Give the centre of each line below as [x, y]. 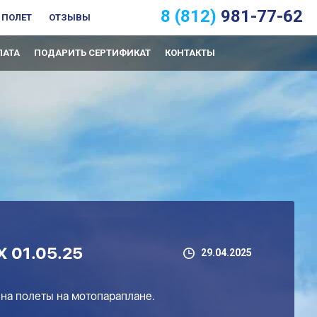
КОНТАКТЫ [190, 53]
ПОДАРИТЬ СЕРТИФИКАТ [92, 53]
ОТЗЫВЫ [70, 17]
